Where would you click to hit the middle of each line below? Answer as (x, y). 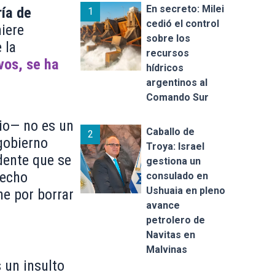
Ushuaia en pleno (185, 190)
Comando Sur (177, 97)
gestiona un (173, 161)
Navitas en (170, 234)
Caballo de (170, 131)
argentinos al (176, 82)
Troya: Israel (175, 146)
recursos (167, 53)
